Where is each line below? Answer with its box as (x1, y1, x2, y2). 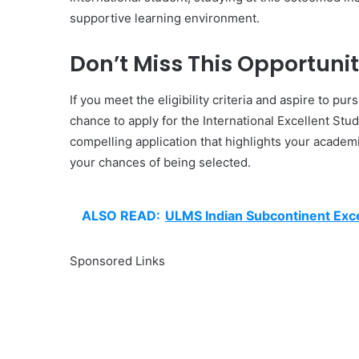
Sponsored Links (70, 252, 165, 268)
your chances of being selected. (70, 154, 251, 170)
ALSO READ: (82, 207, 160, 224)
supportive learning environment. (70, 10, 260, 26)
